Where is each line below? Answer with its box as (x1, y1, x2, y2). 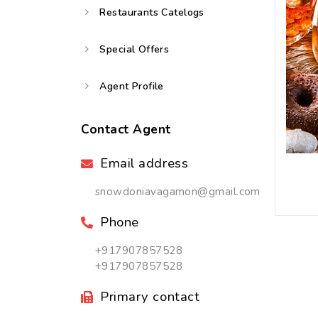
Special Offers (99, 43, 170, 56)
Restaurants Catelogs (99, 6, 204, 19)
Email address (100, 154, 189, 172)
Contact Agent (81, 121, 171, 138)
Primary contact (100, 287, 200, 306)
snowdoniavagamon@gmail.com (95, 185, 261, 199)
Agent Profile (99, 79, 164, 93)
